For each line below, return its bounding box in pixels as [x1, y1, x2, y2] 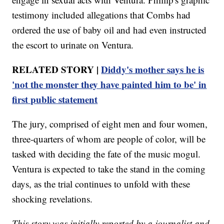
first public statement [12, 92, 98, 106]
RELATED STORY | [12, 62, 101, 76]
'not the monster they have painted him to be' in [12, 77, 207, 91]
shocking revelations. [12, 192, 93, 205]
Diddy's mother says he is [101, 62, 204, 76]
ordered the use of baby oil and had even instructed [12, 23, 207, 36]
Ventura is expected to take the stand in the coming [12, 162, 206, 175]
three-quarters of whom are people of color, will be [12, 132, 206, 145]
